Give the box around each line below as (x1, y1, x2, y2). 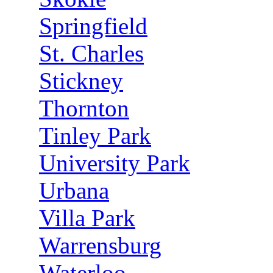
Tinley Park (39, 122, 151, 149)
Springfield (39, 13, 147, 39)
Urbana (39, 177, 109, 204)
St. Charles (39, 40, 144, 66)
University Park (39, 150, 190, 176)
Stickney (39, 68, 123, 94)
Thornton (39, 95, 129, 121)
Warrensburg (39, 232, 161, 258)
